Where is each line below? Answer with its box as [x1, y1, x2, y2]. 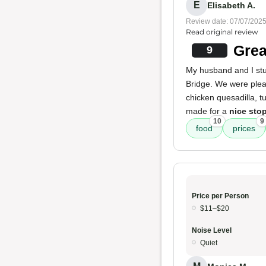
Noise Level [192, 226, 232, 235]
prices [233, 123, 255, 133]
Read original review [186, 27, 258, 36]
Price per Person [192, 192, 249, 200]
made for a [186, 106, 229, 116]
